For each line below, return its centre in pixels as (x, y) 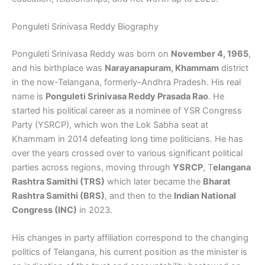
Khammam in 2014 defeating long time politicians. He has (127, 139)
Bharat (217, 182)
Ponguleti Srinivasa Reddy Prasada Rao (127, 97)
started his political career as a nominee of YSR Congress (127, 111)
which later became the (154, 182)
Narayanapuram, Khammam (162, 68)
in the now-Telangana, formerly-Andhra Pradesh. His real (126, 83)
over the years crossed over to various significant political (127, 153)
